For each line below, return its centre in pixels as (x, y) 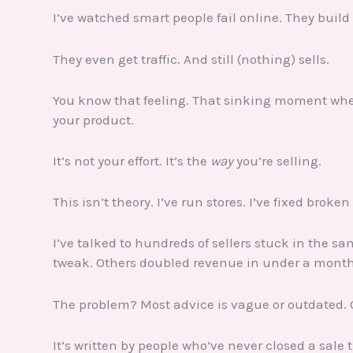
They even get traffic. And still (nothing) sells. (191, 59)
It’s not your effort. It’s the (132, 161)
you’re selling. (277, 161)
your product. (93, 119)
